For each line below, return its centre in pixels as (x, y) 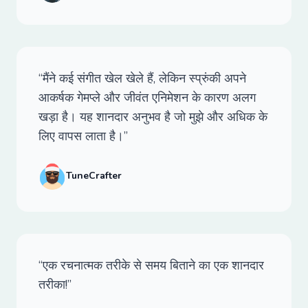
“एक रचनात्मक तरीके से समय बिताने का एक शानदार (151, 265)
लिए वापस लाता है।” (83, 136)
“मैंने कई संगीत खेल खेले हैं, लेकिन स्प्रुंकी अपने (142, 78)
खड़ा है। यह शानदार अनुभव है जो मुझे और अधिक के (153, 117)
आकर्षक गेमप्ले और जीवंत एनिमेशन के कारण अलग (147, 98)
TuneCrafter (94, 176)
